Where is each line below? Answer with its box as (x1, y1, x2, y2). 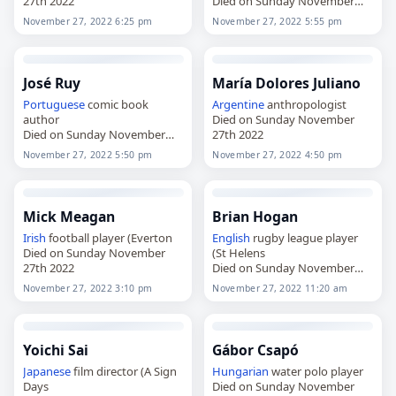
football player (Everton (45, 229, 172, 246)
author (22, 110, 59, 127)
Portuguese (22, 95, 85, 112)
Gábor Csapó (212, 339, 300, 360)
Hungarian (212, 362, 270, 379)
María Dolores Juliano (212, 72, 362, 93)
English (212, 229, 251, 246)
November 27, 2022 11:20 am (212, 281, 348, 294)
